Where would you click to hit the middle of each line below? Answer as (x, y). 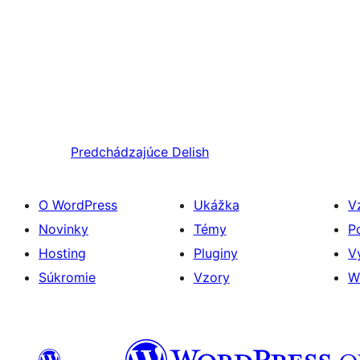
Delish (190, 152)
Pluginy (215, 254)
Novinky (63, 229)
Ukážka (216, 205)
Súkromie (67, 278)
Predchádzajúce (119, 152)
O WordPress (78, 205)
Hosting (62, 254)
